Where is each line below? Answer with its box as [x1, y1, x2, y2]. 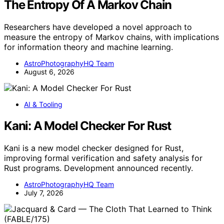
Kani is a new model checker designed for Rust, [4, 142, 183, 153]
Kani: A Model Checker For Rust [4, 118, 171, 133]
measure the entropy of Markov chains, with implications [4, 32, 219, 42]
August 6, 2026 [24, 67, 74, 76]
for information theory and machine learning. [4, 42, 173, 52]
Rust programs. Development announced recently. [4, 162, 193, 173]
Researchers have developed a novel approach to [4, 22, 192, 32]
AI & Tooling [24, 100, 62, 109]
